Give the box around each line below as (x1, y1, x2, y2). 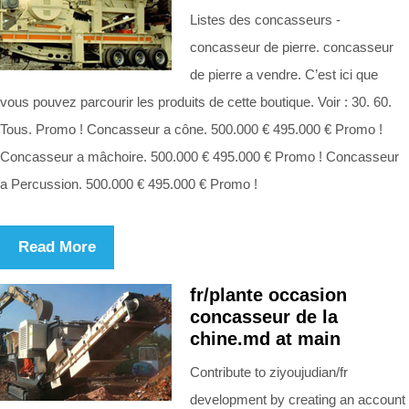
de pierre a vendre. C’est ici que (190, 66, 378, 82)
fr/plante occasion (190, 284, 347, 305)
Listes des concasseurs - (190, 11, 341, 27)
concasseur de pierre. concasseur (190, 38, 393, 55)
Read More (18, 237, 96, 256)
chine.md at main (190, 328, 341, 349)
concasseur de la (190, 306, 338, 327)
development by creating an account (190, 391, 405, 407)
